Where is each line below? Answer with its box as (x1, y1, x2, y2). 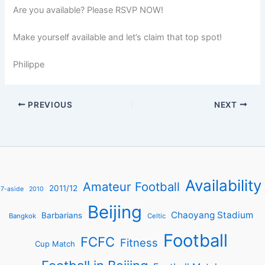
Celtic (147, 211, 166, 220)
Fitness (119, 235, 158, 249)
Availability (185, 176, 261, 195)
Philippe (13, 59, 45, 70)
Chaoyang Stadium (171, 209, 253, 221)
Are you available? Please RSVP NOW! (13, 5, 164, 16)
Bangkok (9, 211, 36, 220)
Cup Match (34, 238, 75, 248)
